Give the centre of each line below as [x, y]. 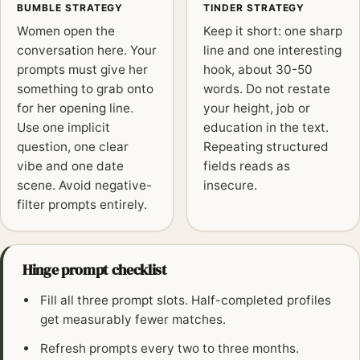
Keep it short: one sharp [273, 31]
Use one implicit [63, 128]
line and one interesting [272, 51]
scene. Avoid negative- [84, 186]
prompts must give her [82, 70]
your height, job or [257, 108]
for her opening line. [75, 108]
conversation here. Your [87, 51]
